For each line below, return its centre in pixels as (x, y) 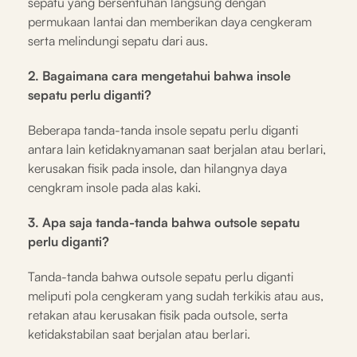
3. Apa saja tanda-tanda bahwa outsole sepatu (164, 223)
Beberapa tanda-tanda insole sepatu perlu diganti (163, 130)
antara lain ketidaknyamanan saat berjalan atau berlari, (177, 149)
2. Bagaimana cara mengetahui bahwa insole (159, 76)
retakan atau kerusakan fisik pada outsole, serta (158, 315)
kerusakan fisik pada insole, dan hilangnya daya (157, 169)
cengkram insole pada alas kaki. (114, 188)
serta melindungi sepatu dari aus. (118, 41)
